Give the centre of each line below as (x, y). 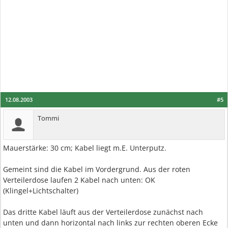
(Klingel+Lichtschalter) (41, 191)
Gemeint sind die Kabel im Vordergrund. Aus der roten (97, 169)
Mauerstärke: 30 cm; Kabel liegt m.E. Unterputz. (85, 148)
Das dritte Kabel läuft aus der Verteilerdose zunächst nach (103, 212)
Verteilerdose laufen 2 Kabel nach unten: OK (79, 180)
